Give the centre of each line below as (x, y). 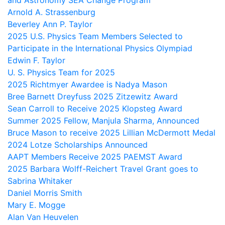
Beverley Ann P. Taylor (50, 24)
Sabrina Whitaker (40, 181)
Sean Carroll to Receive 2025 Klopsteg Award (95, 109)
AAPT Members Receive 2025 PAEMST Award (95, 157)
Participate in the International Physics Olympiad (100, 48)
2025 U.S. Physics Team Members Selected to (95, 36)
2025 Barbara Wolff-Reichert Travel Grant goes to (103, 169)
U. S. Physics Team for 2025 (61, 73)
